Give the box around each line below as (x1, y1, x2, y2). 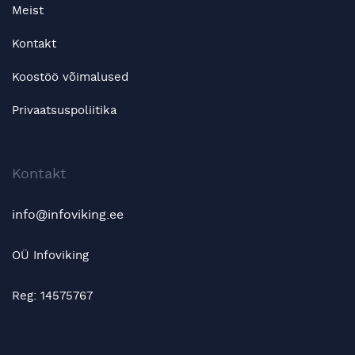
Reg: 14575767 (12, 289, 93, 302)
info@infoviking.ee (12, 208, 124, 222)
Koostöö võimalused (12, 71, 128, 83)
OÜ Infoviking (12, 250, 89, 262)
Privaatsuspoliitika (12, 104, 116, 116)
